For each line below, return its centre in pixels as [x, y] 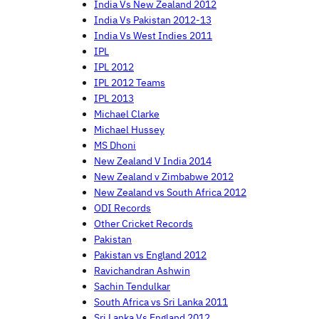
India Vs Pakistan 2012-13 [153, 20]
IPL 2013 [114, 98]
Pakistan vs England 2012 [150, 255]
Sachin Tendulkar [132, 286]
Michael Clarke [127, 114]
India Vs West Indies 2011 [153, 36]
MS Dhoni [115, 145]
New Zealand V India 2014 [153, 161]
